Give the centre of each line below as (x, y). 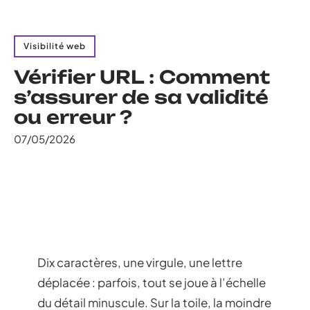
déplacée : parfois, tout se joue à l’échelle (152, 282)
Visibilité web (55, 46)
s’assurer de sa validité (141, 97)
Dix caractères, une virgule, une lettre (140, 262)
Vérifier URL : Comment (142, 77)
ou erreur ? (73, 117)
